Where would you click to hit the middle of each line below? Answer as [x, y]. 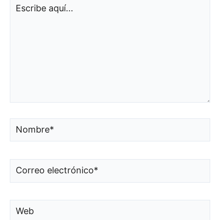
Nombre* [25, 124]
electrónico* [29, 176]
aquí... [19, 14]
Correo [21, 164]
